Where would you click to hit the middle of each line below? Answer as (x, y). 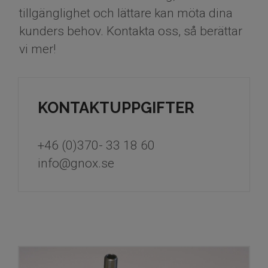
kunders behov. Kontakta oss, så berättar (131, 31)
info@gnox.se (76, 164)
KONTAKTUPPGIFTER (116, 108)
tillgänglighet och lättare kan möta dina (126, 13)
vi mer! (40, 49)
